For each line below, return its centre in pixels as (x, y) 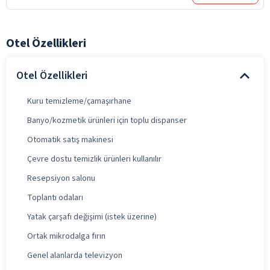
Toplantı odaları (55, 197)
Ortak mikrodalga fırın (66, 236)
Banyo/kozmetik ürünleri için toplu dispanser (107, 120)
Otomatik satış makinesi (70, 140)
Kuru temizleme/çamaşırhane (79, 101)
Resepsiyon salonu (61, 178)
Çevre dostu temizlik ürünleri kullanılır (94, 159)
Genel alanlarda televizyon (75, 255)
